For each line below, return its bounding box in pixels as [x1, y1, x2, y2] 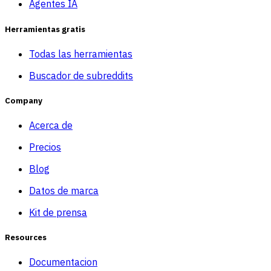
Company [5, 94, 42, 106]
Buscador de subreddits [29, 69, 133, 82]
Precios [29, 141, 61, 154]
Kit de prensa [29, 206, 87, 219]
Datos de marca [29, 184, 99, 197]
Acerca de [29, 119, 73, 132]
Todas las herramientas [29, 47, 132, 60]
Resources [5, 232, 47, 243]
